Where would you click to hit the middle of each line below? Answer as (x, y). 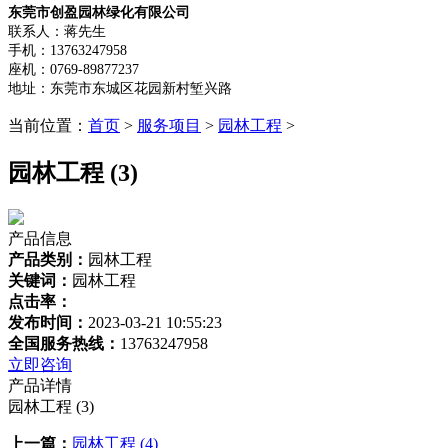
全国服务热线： (64, 343)
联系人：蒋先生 (57, 31)
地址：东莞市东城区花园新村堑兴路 (120, 88)
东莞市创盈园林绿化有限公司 (99, 12)
